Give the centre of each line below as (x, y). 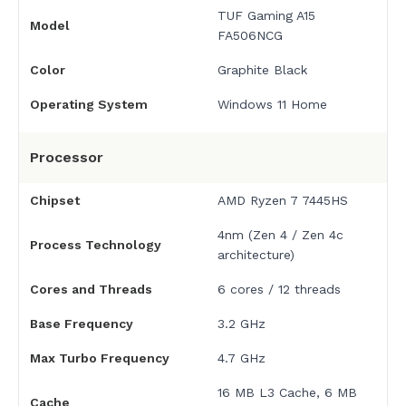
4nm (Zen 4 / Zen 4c (280, 235)
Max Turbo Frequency (100, 358)
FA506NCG (250, 36)
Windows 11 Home (272, 105)
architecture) (256, 255)
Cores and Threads (91, 290)
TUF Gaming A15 (266, 16)
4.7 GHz (241, 358)
